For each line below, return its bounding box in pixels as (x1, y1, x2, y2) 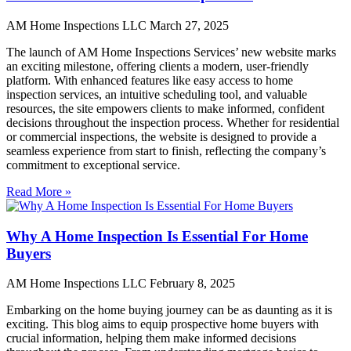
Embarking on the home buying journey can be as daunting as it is (6, 303, 332, 317)
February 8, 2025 (150, 277, 235, 291)
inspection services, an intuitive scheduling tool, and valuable (6, 87, 307, 101)
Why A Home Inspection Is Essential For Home (6, 227, 308, 244)
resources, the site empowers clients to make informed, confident (6, 101, 324, 115)
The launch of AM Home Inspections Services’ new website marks (6, 45, 336, 59)
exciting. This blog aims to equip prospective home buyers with (6, 317, 319, 331)
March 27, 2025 (150, 18, 229, 32)
